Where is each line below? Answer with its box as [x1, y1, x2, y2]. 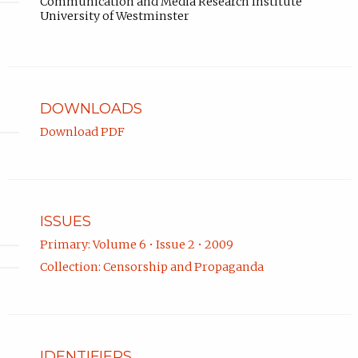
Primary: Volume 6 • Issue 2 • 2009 [39, 237, 233, 253]
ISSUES [39, 212, 91, 230]
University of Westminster [39, 8, 189, 23]
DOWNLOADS [39, 99, 142, 117]
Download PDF [39, 124, 125, 139]
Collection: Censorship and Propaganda [39, 260, 264, 275]
